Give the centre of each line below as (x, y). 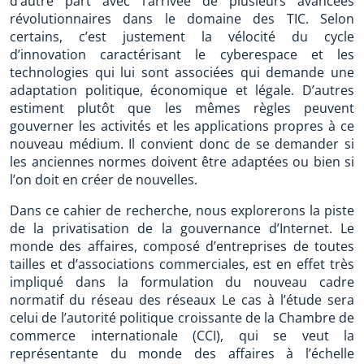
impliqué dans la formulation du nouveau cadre (182, 282)
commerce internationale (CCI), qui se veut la (182, 336)
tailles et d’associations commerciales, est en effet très (182, 264)
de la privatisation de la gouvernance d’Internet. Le (182, 228)
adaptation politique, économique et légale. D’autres (182, 90)
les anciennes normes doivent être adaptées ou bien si (182, 162)
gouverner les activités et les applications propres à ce (182, 126)
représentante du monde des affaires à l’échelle (182, 353)
